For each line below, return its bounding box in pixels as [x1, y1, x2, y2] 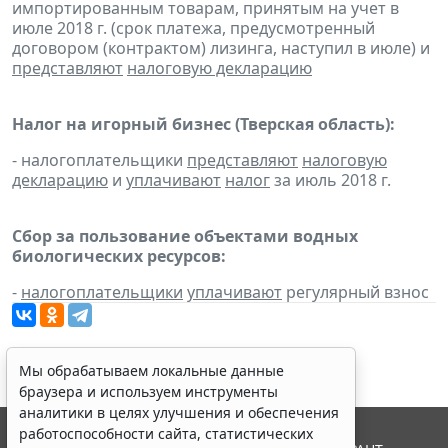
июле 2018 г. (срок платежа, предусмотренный [12, 17, 375, 40]
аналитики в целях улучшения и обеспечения [19, 403, 339, 422]
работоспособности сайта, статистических [19, 424, 313, 443]
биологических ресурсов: [12, 245, 226, 268]
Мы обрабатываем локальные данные [19, 361, 284, 380]
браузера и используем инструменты [19, 382, 278, 401]
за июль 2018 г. [270, 169, 391, 192]
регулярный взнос [282, 281, 429, 304]
